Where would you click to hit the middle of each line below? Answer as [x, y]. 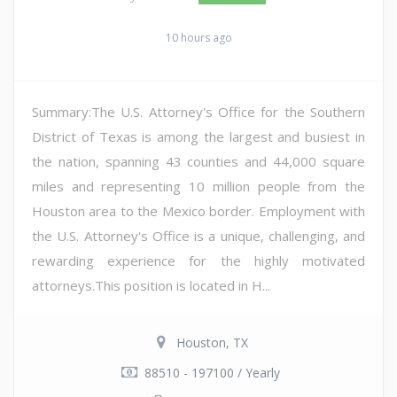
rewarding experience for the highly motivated [198, 260]
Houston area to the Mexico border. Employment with [198, 210]
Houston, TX [212, 342]
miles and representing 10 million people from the [198, 186]
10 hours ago [198, 37]
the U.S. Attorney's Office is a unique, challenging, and [198, 235]
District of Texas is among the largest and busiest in [198, 136]
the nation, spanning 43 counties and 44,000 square [198, 161]
